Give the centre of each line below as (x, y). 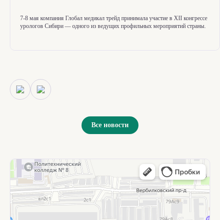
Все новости (110, 125)
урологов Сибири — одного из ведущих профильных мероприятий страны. (113, 26)
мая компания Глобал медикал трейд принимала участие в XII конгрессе (118, 18)
